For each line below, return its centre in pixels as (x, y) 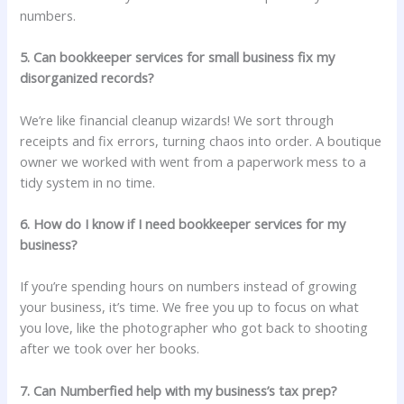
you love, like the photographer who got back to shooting (194, 328)
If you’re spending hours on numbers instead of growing (189, 286)
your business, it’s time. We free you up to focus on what (190, 307)
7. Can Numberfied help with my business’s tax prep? (179, 390)
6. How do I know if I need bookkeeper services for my (183, 223)
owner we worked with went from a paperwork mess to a (193, 161)
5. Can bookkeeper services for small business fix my (178, 57)
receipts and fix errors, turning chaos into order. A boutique (201, 140)
